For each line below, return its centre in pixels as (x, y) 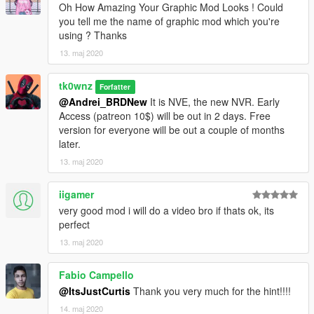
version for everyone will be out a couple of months (172, 129)
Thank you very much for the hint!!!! (211, 291)
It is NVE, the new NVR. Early (213, 101)
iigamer (76, 194)
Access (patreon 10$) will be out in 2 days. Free (165, 115)
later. (70, 143)
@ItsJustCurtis (95, 291)
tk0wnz (76, 85)
